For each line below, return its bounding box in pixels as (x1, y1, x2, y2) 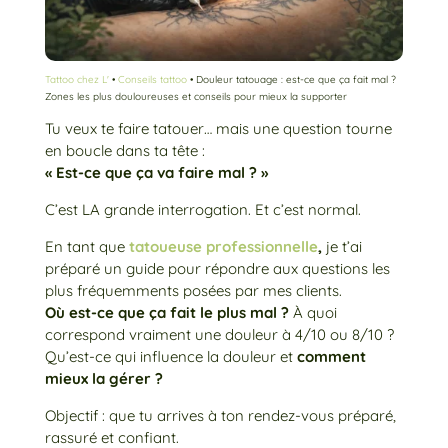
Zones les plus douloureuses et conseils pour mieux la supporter (44, 89, 347, 103)
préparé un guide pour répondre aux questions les (44, 258, 390, 278)
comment (296, 346, 366, 366)
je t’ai (325, 236, 362, 256)
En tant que (44, 236, 129, 256)
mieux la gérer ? (44, 368, 163, 388)
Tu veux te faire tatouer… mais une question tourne (44, 118, 392, 138)
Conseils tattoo (117, 72, 187, 86)
